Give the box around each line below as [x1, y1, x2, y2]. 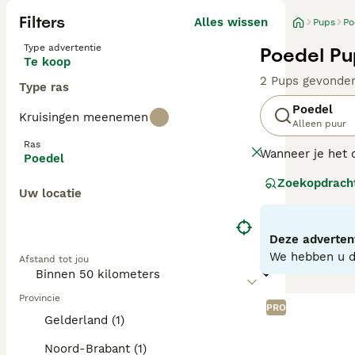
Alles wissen [194, 15, 268, 29]
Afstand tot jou [19, 254, 89, 265]
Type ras [19, 80, 69, 94]
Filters [19, 12, 65, 32]
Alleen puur [292, 118, 346, 129]
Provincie [19, 292, 60, 303]
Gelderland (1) [44, 313, 124, 327]
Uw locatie [19, 186, 82, 200]
